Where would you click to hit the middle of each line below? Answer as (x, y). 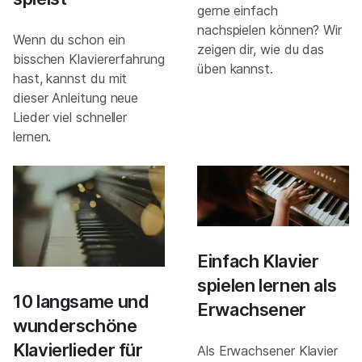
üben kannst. (235, 68)
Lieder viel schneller (70, 117)
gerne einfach (238, 10)
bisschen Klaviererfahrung (89, 59)
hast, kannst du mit (70, 78)
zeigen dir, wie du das (261, 49)
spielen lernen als (267, 285)
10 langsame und (81, 301)
